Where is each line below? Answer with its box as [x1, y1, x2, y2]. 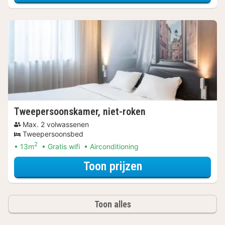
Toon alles [94, 198, 131, 209]
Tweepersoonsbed [23, 130, 83, 139]
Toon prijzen [83, 159, 142, 174]
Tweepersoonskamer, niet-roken [14, 105, 146, 118]
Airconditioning [90, 142, 139, 151]
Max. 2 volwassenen [23, 120, 89, 129]
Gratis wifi [48, 142, 80, 151]
